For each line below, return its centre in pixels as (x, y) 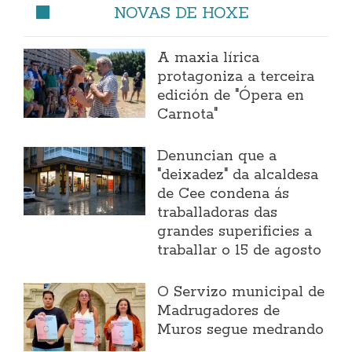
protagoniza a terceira (236, 77)
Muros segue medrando (241, 330)
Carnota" (188, 114)
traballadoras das (218, 213)
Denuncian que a (217, 156)
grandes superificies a (235, 231)
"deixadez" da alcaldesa (238, 175)
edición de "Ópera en (231, 95)
